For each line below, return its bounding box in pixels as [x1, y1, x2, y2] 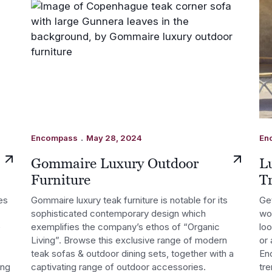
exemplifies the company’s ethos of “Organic [31, 220, 220, 233]
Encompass [31, 133, 78, 143]
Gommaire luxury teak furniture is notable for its [31, 194, 228, 206]
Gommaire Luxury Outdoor [31, 155, 199, 172]
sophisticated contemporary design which [31, 207, 206, 219]
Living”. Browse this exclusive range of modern [31, 234, 228, 246]
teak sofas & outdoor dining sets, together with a [31, 247, 234, 259]
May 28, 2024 [86, 133, 143, 143]
